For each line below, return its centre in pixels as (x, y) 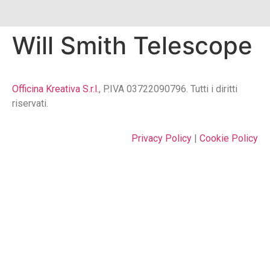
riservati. (30, 103)
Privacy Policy (162, 139)
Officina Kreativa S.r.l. (55, 89)
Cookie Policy (229, 139)
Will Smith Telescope (132, 46)
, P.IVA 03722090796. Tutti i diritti (168, 89)
